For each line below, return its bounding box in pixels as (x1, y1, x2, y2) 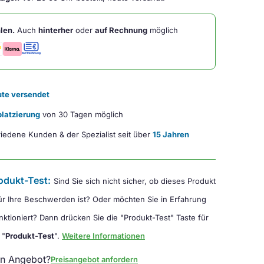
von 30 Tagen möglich (40, 110, 123, 119)
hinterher (38, 25, 73, 35)
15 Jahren (153, 130, 189, 139)
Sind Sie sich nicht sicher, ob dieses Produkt (54, 176, 216, 186)
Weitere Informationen (62, 231, 145, 240)
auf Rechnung (95, 25, 147, 35)
